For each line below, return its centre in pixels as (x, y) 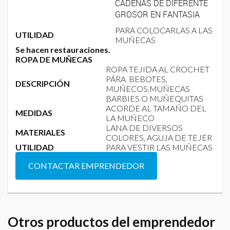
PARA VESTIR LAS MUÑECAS (159, 147)
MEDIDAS (34, 112)
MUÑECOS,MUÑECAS (148, 88)
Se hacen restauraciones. (63, 49)
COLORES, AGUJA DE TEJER (159, 137)
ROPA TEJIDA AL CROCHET (158, 69)
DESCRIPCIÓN (43, 83)
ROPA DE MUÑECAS (54, 59)
